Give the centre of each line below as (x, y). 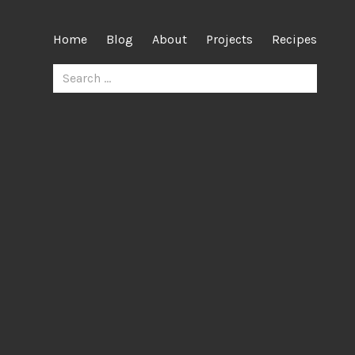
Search (71, 69)
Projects (229, 39)
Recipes (294, 39)
